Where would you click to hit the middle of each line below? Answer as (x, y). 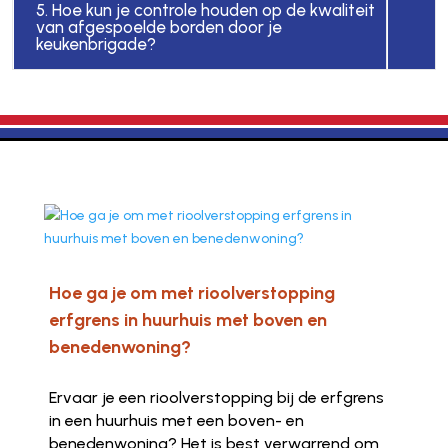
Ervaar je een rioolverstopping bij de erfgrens (216, 398)
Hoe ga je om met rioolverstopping (191, 293)
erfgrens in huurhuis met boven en (187, 320)
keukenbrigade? (95, 44)
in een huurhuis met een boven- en (176, 421)
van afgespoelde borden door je (158, 27)
